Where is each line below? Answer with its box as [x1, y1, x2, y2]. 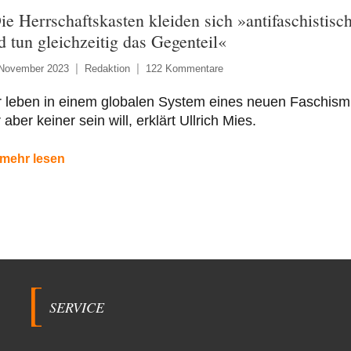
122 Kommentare [145, 62, 223, 74]
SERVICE [49, 298, 104, 317]
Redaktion [84, 62, 130, 74]
